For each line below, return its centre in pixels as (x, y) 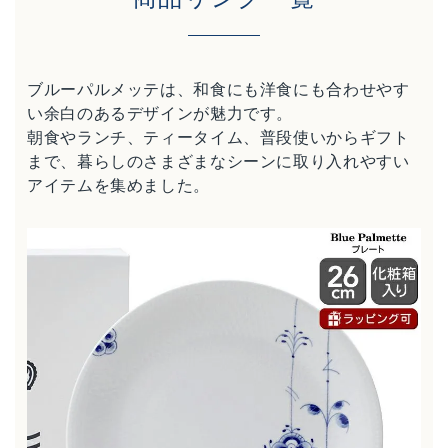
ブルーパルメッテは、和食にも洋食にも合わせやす (218, 89)
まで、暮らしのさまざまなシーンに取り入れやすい (218, 161)
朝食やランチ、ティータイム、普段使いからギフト (218, 137)
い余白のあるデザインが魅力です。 (160, 113)
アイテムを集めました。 (118, 185)
